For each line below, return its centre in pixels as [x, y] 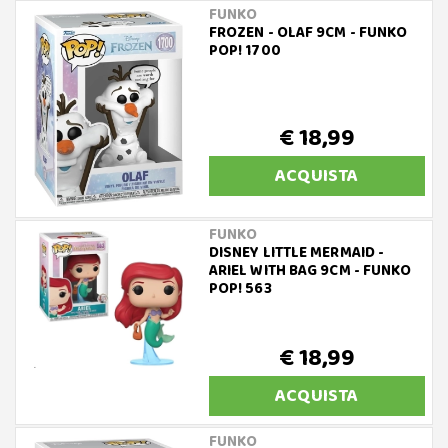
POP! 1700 [244, 51]
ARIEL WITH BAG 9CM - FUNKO [310, 270]
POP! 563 [240, 288]
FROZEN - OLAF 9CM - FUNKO [308, 33]
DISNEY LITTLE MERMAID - [296, 252]
